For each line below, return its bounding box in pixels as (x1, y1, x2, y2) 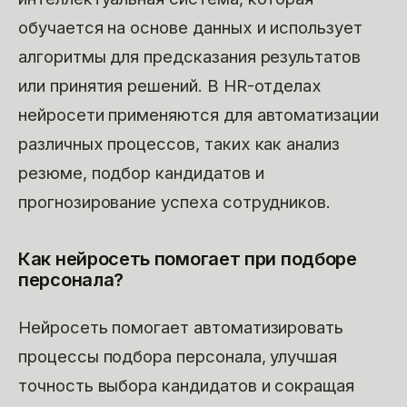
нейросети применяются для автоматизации (18, 104, 379, 124)
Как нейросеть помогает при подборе (18, 247, 357, 270)
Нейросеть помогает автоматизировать (18, 317, 344, 338)
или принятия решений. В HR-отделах (18, 74, 323, 95)
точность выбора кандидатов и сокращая (18, 375, 354, 396)
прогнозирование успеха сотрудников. (18, 191, 332, 212)
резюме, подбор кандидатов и (18, 162, 264, 183)
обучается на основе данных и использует (18, 16, 362, 37)
